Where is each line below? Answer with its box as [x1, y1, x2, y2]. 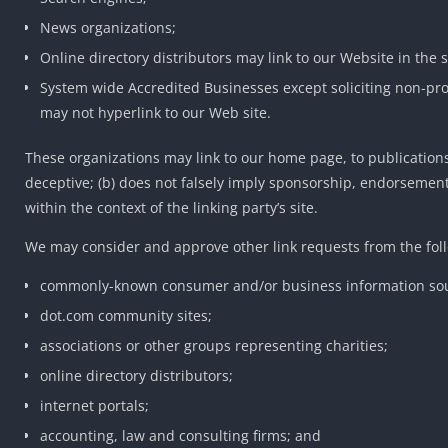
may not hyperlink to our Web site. [40, 102, 271, 122]
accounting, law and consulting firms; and [40, 425, 321, 445]
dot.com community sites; [40, 305, 212, 325]
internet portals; [40, 395, 149, 415]
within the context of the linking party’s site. [25, 197, 318, 217]
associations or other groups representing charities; [40, 335, 388, 355]
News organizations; [40, 17, 176, 37]
